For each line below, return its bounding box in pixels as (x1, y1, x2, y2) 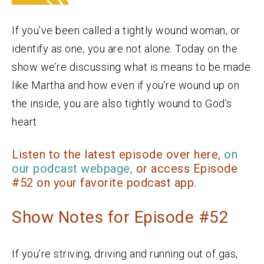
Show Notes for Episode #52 (12, 207, 229, 227)
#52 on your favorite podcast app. (12, 175, 197, 190)
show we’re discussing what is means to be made (12, 60, 250, 73)
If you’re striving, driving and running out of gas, (12, 247, 238, 260)
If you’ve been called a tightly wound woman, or (12, 24, 240, 37)
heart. (12, 115, 39, 128)
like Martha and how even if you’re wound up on (12, 78, 239, 91)
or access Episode (133, 161, 237, 176)
